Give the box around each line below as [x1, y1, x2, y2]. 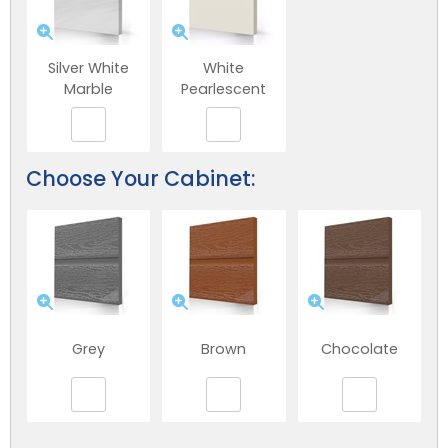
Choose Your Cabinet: [26, 163, 255, 193]
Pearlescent [181, 79, 267, 100]
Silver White [48, 58, 130, 79]
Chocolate [320, 338, 398, 359]
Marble [64, 79, 114, 100]
